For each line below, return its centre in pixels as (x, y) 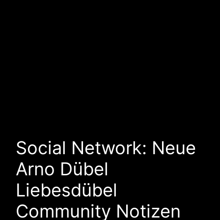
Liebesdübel (67, 190)
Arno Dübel (62, 169)
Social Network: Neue (106, 148)
